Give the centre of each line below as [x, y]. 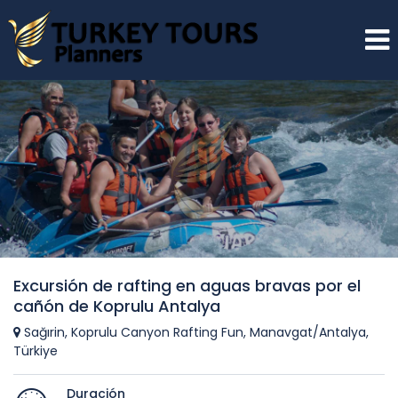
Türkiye [36, 351]
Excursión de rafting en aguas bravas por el [187, 286]
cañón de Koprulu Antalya [117, 306]
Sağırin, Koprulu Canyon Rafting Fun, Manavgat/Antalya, [195, 332]
